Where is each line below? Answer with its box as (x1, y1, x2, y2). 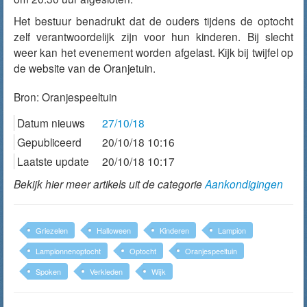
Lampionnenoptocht (36, 245, 101, 256)
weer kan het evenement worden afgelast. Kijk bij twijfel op (14, 45, 293, 60)
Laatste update (17, 153, 89, 169)
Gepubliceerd (17, 134, 82, 149)
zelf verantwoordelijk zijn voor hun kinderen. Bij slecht (14, 29, 293, 44)
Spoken (36, 266, 61, 277)
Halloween (97, 225, 131, 236)
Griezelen (36, 225, 68, 236)
